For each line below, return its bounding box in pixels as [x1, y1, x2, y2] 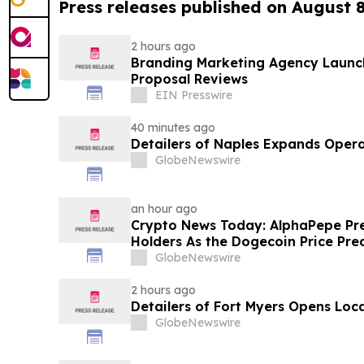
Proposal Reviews [130, 71, 248, 88]
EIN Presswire [154, 88, 232, 103]
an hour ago [130, 201, 197, 217]
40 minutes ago [130, 120, 215, 136]
